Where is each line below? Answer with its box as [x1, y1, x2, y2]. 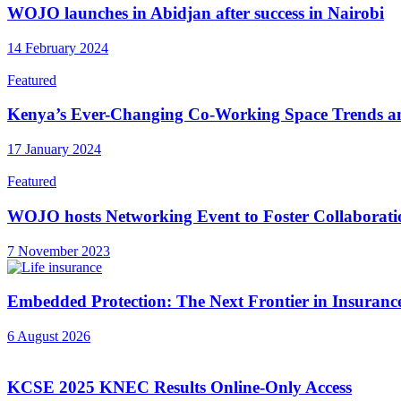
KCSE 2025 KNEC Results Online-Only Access [7, 377, 352, 397]
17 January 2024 [7, 141, 101, 158]
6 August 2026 [7, 328, 90, 344]
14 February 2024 [7, 39, 108, 55]
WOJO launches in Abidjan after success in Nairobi [7, 3, 384, 22]
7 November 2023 [7, 243, 110, 259]
